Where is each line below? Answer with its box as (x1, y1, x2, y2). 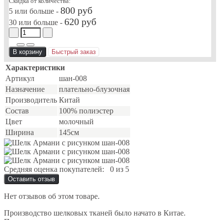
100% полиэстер (59, 106, 113, 115)
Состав (5, 106, 29, 115)
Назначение (5, 84, 45, 93)
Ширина (5, 128, 34, 137)
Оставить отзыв (8, 175, 55, 183)
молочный (59, 117, 94, 126)
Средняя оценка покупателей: (4, 165, 104, 173)
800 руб (60, 4, 92, 16)
